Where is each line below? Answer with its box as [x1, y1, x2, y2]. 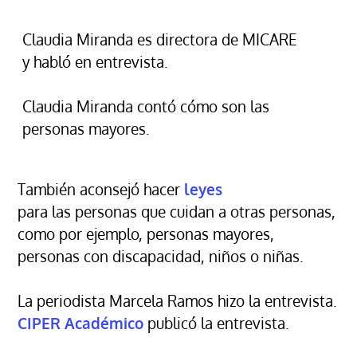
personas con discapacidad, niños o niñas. [18, 246, 304, 265]
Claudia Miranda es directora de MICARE [22, 29, 297, 49]
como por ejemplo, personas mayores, [18, 224, 274, 243]
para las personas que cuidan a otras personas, [18, 202, 335, 221]
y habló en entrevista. [22, 52, 168, 71]
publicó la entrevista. [143, 313, 289, 332]
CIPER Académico [18, 313, 143, 332]
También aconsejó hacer [18, 179, 184, 198]
